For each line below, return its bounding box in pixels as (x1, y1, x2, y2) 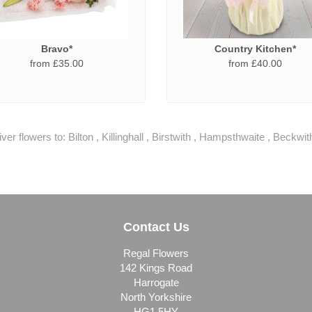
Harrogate (133, 276, 179, 288)
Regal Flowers (123, 247, 189, 259)
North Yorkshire (120, 291, 192, 303)
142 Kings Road (120, 262, 192, 274)
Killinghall (102, 130, 143, 143)
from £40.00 (228, 58, 282, 69)
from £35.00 (29, 58, 84, 69)
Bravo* (40, 43, 72, 54)
